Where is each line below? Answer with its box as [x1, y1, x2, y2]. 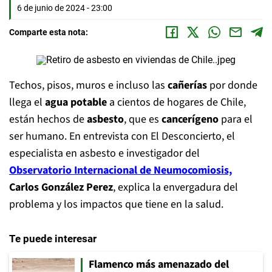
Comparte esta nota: [9, 27, 88, 37]
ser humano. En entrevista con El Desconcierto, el [9, 129, 235, 144]
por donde [207, 78, 257, 93]
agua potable [45, 95, 107, 110]
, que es [124, 112, 161, 127]
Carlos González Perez [9, 180, 113, 195]
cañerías [168, 78, 207, 93]
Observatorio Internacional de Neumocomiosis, [9, 163, 232, 178]
